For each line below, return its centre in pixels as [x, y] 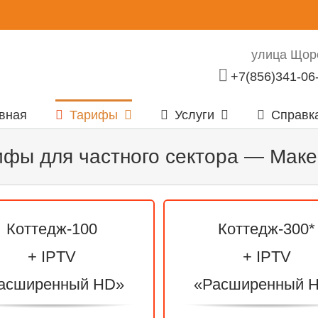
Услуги [194, 115]
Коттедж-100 [51, 229]
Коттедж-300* [267, 229]
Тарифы [94, 115]
